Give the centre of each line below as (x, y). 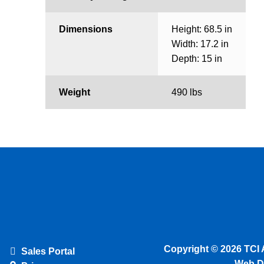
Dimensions (85, 29)
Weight (74, 93)
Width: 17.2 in (200, 44)
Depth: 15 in (197, 59)
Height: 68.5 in (202, 29)
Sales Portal (47, 251)
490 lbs (187, 93)
